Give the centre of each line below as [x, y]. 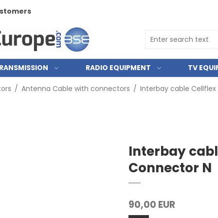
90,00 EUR [152, 205]
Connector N [170, 168]
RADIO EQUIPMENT [118, 68]
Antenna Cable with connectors [75, 89]
